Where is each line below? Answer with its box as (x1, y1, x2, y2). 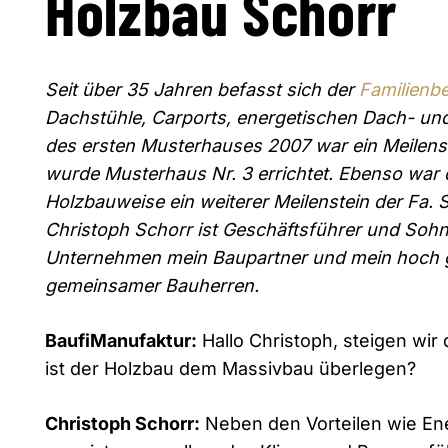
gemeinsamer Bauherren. (45, 274, 259, 296)
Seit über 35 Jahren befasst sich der (45, 78, 359, 100)
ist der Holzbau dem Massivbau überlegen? (45, 357, 416, 379)
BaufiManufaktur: (45, 329, 197, 351)
